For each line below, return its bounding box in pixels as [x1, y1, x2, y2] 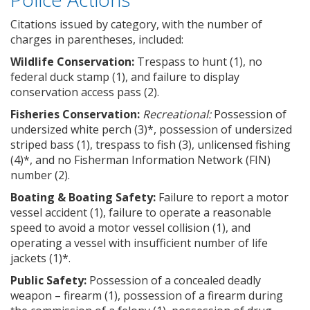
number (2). [10, 167, 70, 183]
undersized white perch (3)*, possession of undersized [10, 121, 292, 137]
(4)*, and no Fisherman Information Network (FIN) [10, 152, 271, 167]
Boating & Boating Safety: [10, 189, 156, 205]
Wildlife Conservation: [10, 53, 134, 69]
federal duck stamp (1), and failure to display [10, 69, 239, 84]
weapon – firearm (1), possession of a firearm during [10, 287, 283, 303]
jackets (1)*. [10, 250, 71, 266]
